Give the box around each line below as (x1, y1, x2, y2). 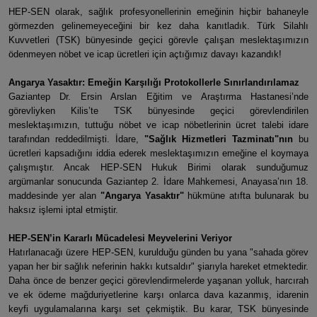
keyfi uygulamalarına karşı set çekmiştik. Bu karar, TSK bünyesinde (8, 304, 309, 314)
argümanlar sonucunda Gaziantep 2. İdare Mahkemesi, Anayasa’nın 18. (8, 176, 309, 187)
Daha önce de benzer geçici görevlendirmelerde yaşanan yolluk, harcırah (8, 275, 309, 286)
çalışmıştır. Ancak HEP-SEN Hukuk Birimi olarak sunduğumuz (8, 162, 309, 173)
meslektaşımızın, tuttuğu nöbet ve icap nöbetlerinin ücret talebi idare (8, 120, 309, 130)
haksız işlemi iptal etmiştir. (8, 204, 118, 215)
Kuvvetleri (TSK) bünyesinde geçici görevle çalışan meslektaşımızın (8, 35, 309, 45)
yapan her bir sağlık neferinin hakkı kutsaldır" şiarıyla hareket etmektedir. (8, 261, 309, 272)
